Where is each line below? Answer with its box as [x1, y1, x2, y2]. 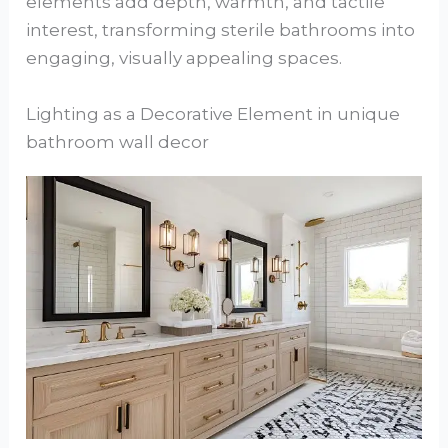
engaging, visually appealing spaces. [26, 48, 343, 69]
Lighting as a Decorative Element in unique [26, 103, 401, 124]
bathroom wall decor [26, 131, 210, 152]
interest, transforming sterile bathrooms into [26, 20, 416, 41]
